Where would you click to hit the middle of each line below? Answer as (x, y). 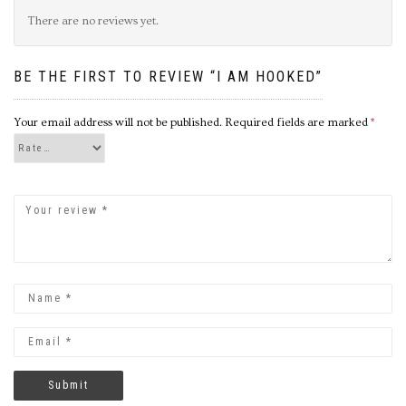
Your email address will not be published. (118, 122)
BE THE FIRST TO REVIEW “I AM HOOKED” (168, 76)
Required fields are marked (298, 122)
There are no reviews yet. (93, 20)
